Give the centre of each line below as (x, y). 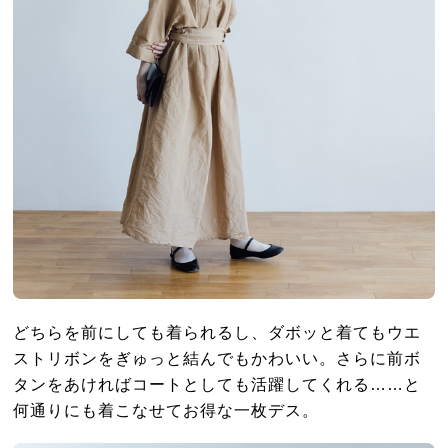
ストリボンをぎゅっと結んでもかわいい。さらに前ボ (217, 357)
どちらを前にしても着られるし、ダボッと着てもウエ (217, 331)
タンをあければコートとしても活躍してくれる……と (217, 383)
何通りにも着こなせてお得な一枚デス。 (166, 409)
